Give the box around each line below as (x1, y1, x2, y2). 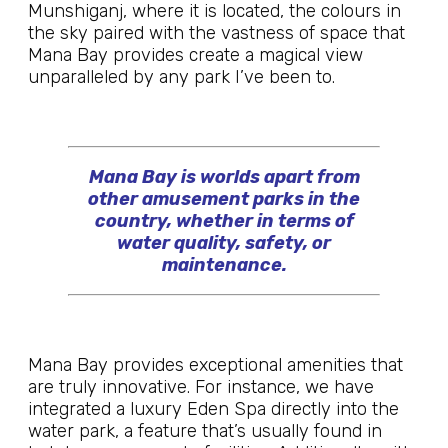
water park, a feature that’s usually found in (28, 420, 382, 442)
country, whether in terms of (94, 210, 354, 232)
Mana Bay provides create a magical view (28, 44, 363, 66)
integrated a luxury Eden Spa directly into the (28, 398, 399, 420)
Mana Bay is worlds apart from (88, 166, 360, 188)
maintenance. (161, 254, 287, 276)
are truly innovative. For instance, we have (28, 376, 374, 398)
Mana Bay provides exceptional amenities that (28, 354, 403, 376)
